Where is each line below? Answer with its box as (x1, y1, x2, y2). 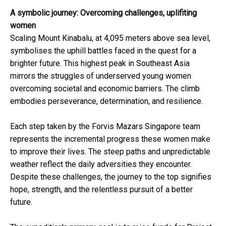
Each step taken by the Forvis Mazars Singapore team (10, 121, 200, 131)
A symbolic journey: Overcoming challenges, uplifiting (10, 8, 197, 18)
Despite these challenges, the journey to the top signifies (10, 172, 211, 182)
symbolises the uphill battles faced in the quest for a (10, 45, 196, 55)
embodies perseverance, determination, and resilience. (10, 96, 203, 106)
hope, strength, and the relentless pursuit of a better (10, 184, 193, 194)
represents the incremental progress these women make (10, 134, 210, 144)
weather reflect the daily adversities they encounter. (10, 159, 192, 169)
